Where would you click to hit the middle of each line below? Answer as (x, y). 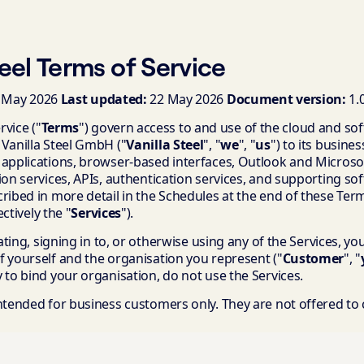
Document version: (286, 99)
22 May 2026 (186, 99)
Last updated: (104, 99)
